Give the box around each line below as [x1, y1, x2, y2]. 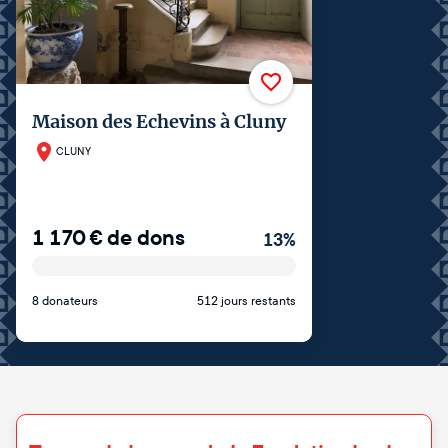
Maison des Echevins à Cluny [32, 110, 286, 134]
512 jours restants [197, 293, 296, 308]
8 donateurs [32, 293, 98, 308]
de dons [107, 223, 185, 252]
